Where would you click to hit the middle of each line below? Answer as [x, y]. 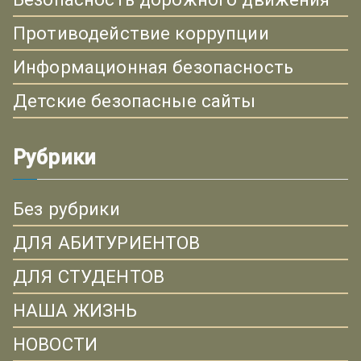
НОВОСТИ [56, 344]
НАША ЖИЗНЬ [75, 311]
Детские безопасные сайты [135, 101]
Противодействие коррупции [141, 33]
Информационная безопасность [154, 67]
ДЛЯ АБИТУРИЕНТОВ [107, 243]
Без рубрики [66, 209]
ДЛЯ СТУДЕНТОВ [89, 277]
